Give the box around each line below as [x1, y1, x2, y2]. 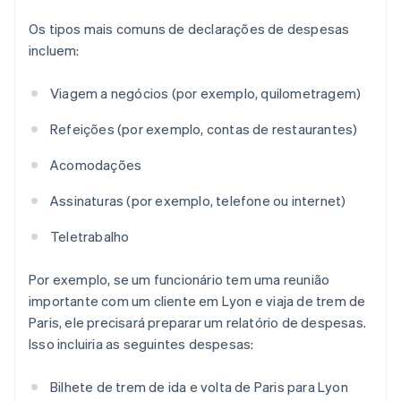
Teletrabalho [50, 227, 130, 246]
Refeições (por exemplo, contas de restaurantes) [50, 120, 358, 139]
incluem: [29, 41, 80, 60]
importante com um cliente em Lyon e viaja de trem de [29, 292, 366, 311]
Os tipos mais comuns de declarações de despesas [29, 20, 350, 38]
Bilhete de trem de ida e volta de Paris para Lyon [50, 378, 348, 397]
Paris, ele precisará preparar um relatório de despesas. [29, 313, 367, 332]
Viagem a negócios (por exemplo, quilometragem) [50, 84, 362, 103]
